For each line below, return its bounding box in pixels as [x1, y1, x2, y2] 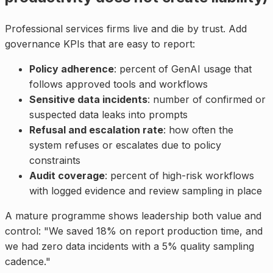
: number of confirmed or [147, 93, 266, 106]
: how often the [163, 124, 233, 136]
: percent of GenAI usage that [114, 63, 252, 76]
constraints [29, 154, 80, 167]
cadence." [5, 255, 51, 268]
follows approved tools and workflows [29, 78, 208, 91]
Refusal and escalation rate [29, 124, 163, 136]
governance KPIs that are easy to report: [5, 38, 195, 51]
